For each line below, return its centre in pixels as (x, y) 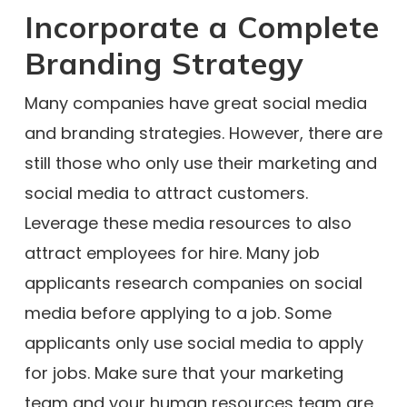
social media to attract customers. (166, 193)
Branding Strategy (164, 63)
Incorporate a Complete (202, 27)
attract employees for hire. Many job (172, 253)
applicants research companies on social (193, 283)
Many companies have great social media (195, 103)
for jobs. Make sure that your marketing (184, 373)
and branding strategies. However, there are (203, 133)
